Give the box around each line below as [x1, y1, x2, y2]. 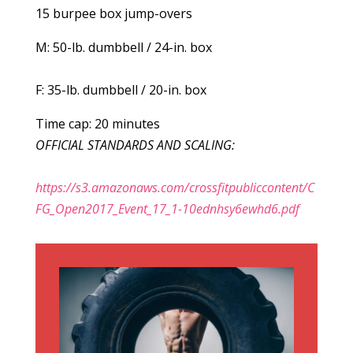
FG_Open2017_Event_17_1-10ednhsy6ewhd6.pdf [35, 200, 299, 217]
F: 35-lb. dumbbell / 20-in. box [35, 81, 206, 98]
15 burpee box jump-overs [35, 5, 192, 22]
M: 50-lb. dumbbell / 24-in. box [35, 39, 212, 56]
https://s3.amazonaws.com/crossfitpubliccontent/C [35, 179, 314, 196]
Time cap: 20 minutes [35, 115, 160, 132]
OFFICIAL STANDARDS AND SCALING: [35, 136, 235, 154]
